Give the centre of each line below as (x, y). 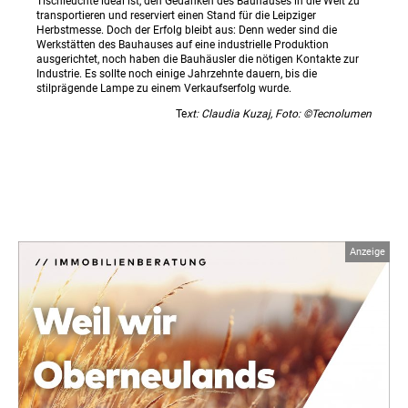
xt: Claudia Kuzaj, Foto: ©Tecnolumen (279, 113)
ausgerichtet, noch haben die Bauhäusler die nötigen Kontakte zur (198, 59)
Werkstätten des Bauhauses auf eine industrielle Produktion (183, 44)
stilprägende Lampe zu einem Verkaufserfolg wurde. (164, 88)
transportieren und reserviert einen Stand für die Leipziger (176, 15)
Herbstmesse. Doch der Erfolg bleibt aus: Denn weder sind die (187, 30)
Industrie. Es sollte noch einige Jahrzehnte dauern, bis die (177, 73)
